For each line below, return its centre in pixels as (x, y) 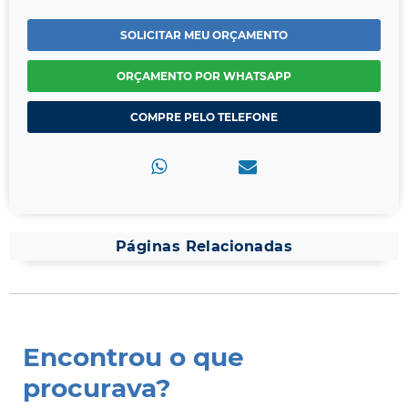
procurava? (97, 388)
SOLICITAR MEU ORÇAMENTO (204, 36)
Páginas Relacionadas (204, 247)
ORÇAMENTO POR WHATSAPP (204, 76)
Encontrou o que (133, 357)
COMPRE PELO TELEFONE (204, 117)
